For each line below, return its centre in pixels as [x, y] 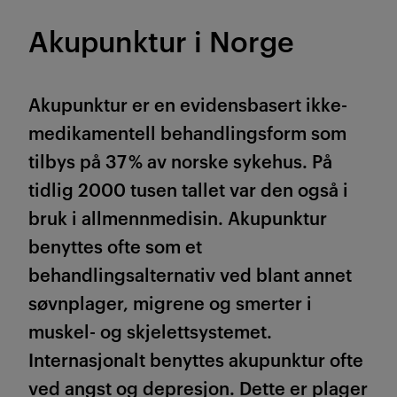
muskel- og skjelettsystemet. [150, 331]
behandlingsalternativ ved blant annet [190, 274]
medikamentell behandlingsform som [187, 132]
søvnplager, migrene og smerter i [170, 303]
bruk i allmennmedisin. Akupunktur [178, 218]
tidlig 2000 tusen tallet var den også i [188, 189]
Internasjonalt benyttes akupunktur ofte [196, 359]
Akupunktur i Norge [161, 40]
